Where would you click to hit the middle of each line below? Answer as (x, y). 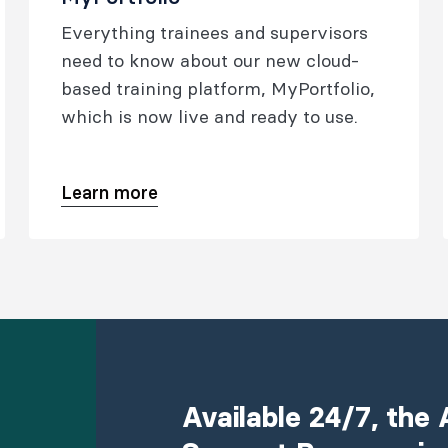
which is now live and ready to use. (210, 116)
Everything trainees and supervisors (215, 32)
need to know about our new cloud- (210, 60)
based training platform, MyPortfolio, (218, 88)
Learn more (110, 192)
